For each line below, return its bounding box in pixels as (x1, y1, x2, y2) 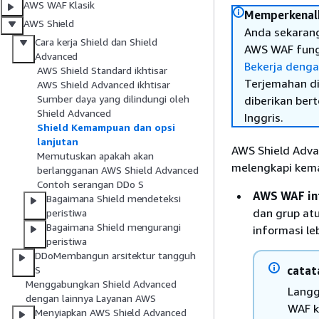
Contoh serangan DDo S (37, 178, 144, 191)
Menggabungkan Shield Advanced (26, 278, 177, 291)
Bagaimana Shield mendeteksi (46, 192, 181, 205)
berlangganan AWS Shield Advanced (37, 164, 199, 177)
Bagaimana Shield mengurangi (46, 221, 181, 234)
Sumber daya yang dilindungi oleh (37, 93, 189, 105)
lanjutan (37, 135, 78, 148)
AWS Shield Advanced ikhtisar (37, 78, 170, 91)
